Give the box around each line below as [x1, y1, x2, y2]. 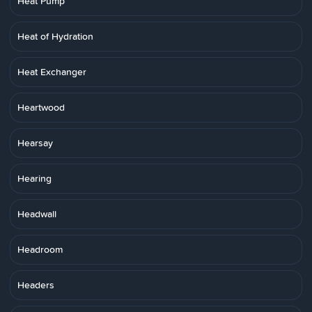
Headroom [17, 242, 63, 256]
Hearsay [17, 136, 53, 150]
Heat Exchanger [17, 65, 86, 79]
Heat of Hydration [17, 29, 93, 43]
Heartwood [17, 100, 65, 114]
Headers [17, 278, 54, 292]
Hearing [17, 171, 52, 185]
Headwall [17, 207, 56, 221]
